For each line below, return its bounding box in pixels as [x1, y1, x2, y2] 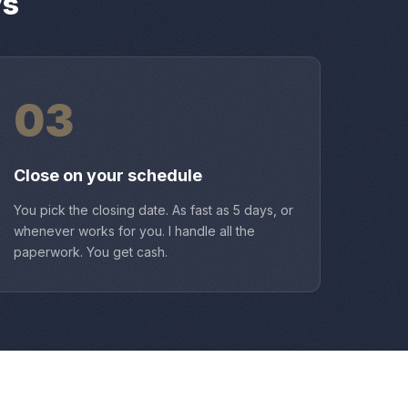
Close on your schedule [14, 166, 202, 185]
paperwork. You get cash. [14, 244, 168, 260]
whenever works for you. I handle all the [14, 223, 255, 239]
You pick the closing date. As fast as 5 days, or [14, 202, 293, 218]
